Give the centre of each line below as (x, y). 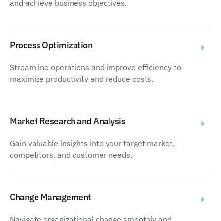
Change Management (51, 197)
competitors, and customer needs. (71, 155)
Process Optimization (51, 45)
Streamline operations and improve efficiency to (95, 67)
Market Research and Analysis (68, 121)
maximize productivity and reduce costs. (82, 79)
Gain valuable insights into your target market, (92, 143)
